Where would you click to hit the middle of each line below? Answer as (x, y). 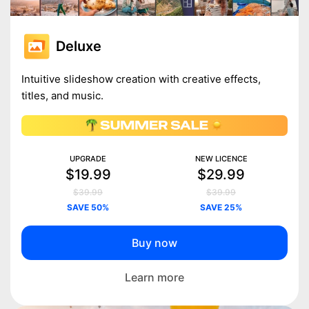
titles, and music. (62, 95)
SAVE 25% (221, 207)
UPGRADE (88, 158)
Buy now (154, 242)
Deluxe (79, 46)
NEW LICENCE (221, 158)
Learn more (154, 277)
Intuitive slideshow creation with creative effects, (141, 79)
